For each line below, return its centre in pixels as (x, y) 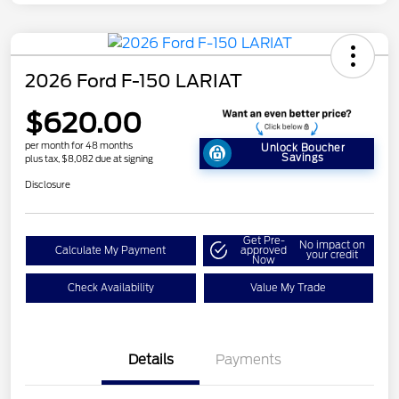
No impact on (332, 245)
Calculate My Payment (111, 250)
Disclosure (48, 184)
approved (264, 250)
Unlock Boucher (303, 148)
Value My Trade (289, 287)
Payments (248, 359)
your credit (332, 255)
